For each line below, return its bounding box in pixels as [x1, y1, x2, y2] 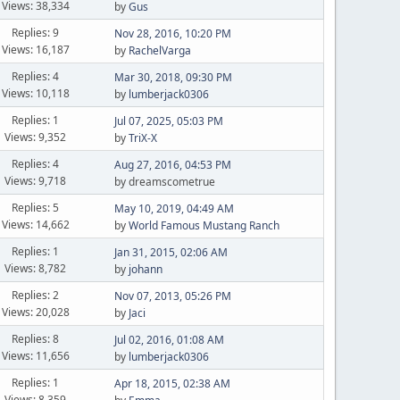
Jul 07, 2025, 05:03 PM [113, 113, 223, 129]
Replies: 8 [12, 330, 60, 346]
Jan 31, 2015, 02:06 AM [113, 245, 228, 260]
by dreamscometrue [113, 174, 215, 189]
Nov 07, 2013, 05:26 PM [113, 288, 231, 304]
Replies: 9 [12, 24, 60, 40]
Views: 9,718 [4, 172, 67, 188]
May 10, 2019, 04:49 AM [113, 201, 234, 216]
